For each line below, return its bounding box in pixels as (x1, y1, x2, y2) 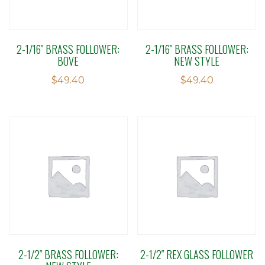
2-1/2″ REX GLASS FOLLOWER (140, 246, 254, 263)
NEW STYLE (174, 53, 220, 69)
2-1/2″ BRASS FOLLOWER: (18, 246, 118, 263)
